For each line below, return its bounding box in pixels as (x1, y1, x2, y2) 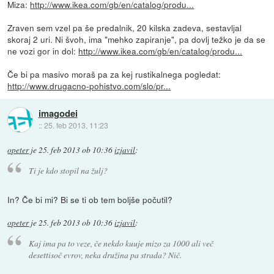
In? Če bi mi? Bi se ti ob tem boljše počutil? (7, 193, 173, 206)
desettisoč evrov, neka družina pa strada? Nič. (28, 249, 182, 261)
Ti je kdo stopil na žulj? (28, 164, 108, 176)
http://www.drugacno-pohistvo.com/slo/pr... (7, 79, 171, 92)
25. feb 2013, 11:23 (43, 120, 108, 131)
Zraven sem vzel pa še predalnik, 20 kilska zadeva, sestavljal (7, 21, 242, 34)
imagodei (38, 106, 78, 120)
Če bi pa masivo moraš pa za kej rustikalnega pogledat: (7, 67, 221, 80)
